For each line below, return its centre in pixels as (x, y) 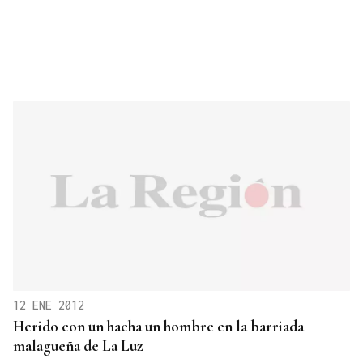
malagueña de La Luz (78, 346)
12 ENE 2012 (49, 305)
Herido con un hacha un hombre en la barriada (158, 327)
